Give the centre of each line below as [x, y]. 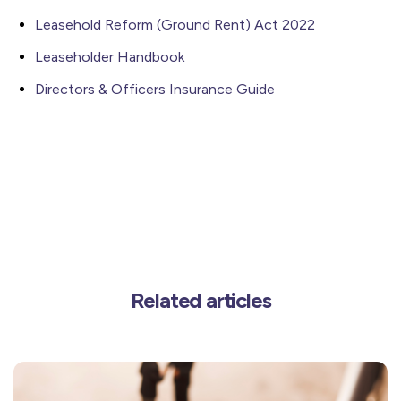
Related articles [200, 300]
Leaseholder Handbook [110, 57]
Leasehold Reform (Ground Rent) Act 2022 [175, 25]
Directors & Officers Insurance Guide [155, 89]
